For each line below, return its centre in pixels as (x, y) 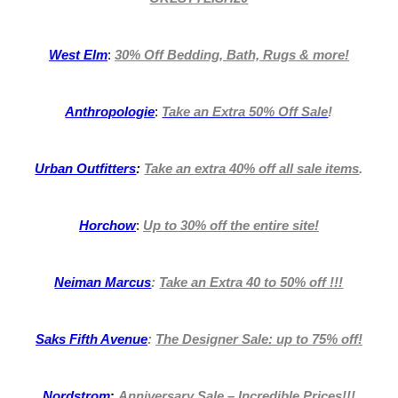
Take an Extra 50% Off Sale (245, 112)
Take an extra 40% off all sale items (252, 169)
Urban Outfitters (86, 169)
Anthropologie (110, 112)
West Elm (78, 55)
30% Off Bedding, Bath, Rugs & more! (231, 55)
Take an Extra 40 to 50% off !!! (251, 283)
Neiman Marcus (103, 283)
